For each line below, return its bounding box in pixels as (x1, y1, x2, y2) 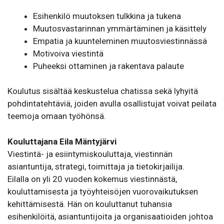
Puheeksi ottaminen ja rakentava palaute (33, 60, 184, 71)
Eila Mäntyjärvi (59, 136, 116, 146)
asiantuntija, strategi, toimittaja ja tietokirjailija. (7, 161, 184, 171)
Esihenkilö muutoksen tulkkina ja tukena (33, 10, 181, 21)
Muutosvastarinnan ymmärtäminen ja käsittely (33, 23, 206, 33)
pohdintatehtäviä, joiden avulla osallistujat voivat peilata (7, 98, 216, 109)
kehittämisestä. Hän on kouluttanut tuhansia (7, 198, 172, 209)
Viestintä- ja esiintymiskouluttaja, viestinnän (7, 148, 172, 159)
